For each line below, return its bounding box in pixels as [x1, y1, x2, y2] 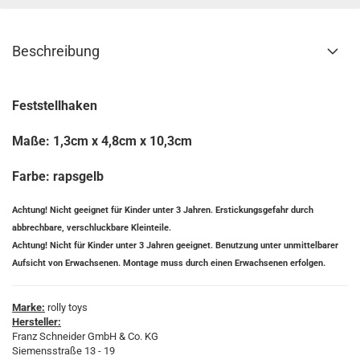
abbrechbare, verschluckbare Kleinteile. [12, 222, 171, 233]
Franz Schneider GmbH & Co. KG [12, 330, 158, 342]
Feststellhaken [12, 98, 97, 113]
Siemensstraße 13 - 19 [12, 345, 115, 357]
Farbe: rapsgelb [12, 169, 104, 184]
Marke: [12, 301, 45, 313]
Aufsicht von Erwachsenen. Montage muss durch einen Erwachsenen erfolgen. [12, 257, 325, 268]
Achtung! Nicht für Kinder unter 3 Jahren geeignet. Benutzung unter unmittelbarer [12, 239, 338, 251]
